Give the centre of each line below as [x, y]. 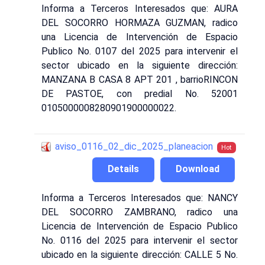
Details [123, 169]
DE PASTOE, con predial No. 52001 [140, 94]
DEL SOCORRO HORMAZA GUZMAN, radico [140, 23]
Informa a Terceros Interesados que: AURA [140, 9]
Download [198, 169]
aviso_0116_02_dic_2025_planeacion [134, 146]
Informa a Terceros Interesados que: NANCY [140, 198]
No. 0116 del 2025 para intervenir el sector [140, 240]
